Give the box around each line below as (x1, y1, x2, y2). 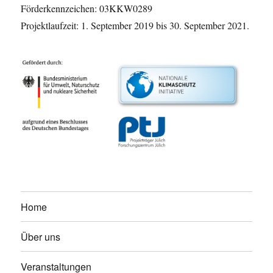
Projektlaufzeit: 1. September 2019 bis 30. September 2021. (21, 18, 250, 32)
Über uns (21, 229, 61, 244)
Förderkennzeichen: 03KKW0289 (21, 1, 153, 15)
